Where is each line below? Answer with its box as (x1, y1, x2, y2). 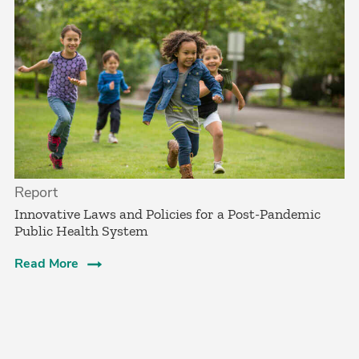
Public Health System (14, 221, 148, 240)
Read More (14, 254, 79, 272)
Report (14, 182, 58, 202)
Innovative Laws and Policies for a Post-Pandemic (14, 204, 321, 223)
